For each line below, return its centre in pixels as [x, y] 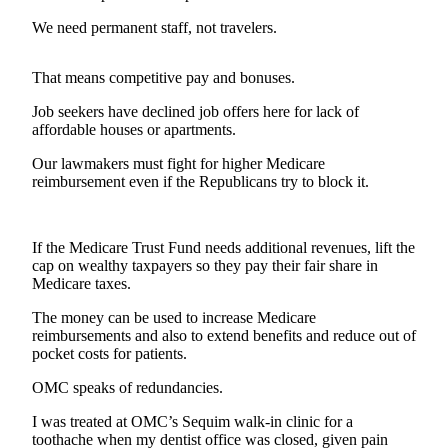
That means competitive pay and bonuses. [163, 78]
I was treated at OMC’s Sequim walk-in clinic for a [192, 422]
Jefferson [133, 285]
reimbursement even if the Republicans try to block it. [200, 182]
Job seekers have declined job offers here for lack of [195, 112]
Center [123, 67]
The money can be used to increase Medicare [174, 318]
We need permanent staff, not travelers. [154, 28]
